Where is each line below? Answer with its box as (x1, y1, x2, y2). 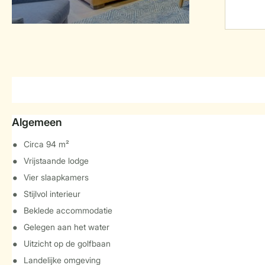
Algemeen (12, 116, 62, 128)
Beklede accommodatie (24, 205, 112, 215)
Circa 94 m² (24, 139, 69, 149)
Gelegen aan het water (24, 222, 109, 232)
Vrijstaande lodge (24, 156, 89, 166)
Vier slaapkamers (24, 172, 89, 182)
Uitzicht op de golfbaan (24, 238, 111, 248)
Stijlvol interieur (24, 189, 80, 199)
